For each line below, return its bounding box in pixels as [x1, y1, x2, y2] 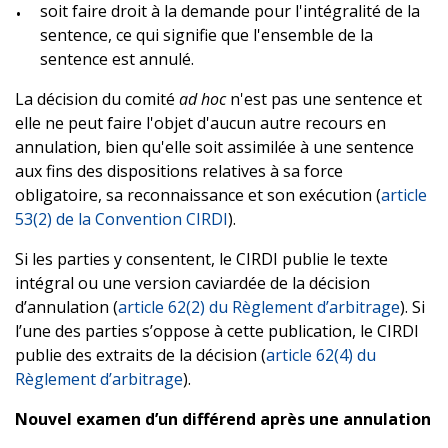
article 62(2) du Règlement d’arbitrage [118, 295, 400, 318]
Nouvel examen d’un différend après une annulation [15, 407, 431, 430]
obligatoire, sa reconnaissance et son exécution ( [15, 183, 381, 206]
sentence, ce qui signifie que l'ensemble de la [40, 23, 373, 46]
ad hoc [179, 87, 226, 110]
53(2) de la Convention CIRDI [15, 207, 228, 230]
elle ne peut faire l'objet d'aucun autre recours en [15, 111, 386, 134]
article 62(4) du [266, 343, 376, 366]
